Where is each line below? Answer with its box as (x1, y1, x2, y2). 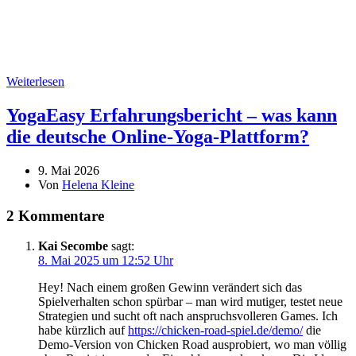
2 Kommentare (6, 207, 104, 224)
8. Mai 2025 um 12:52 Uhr (38, 253, 173, 268)
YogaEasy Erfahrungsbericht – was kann (6, 104, 337, 126)
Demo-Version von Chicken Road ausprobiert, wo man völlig (38, 338, 346, 352)
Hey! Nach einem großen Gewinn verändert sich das (38, 281, 302, 295)
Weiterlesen (6, 75, 64, 89)
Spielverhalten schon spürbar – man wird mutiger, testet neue (38, 295, 342, 309)
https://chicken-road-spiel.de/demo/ (128, 323, 303, 338)
